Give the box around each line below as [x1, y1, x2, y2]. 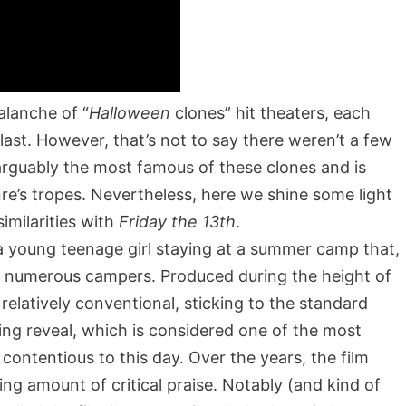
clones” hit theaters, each [170, 103, 371, 122]
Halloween [89, 103, 170, 122]
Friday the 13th [119, 212, 236, 231]
